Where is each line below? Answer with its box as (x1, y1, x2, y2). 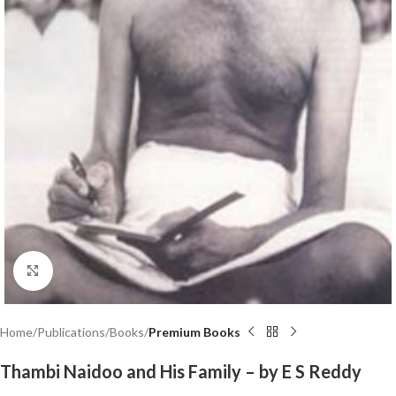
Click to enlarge (52, 263, 137, 278)
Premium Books (148, 324, 240, 339)
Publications (37, 324, 105, 339)
